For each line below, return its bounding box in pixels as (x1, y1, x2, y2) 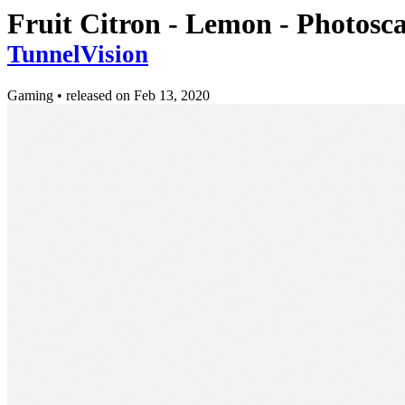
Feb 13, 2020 (134, 88, 210, 104)
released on (66, 88, 134, 104)
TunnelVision (7, 41, 148, 68)
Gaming (7, 88, 57, 104)
